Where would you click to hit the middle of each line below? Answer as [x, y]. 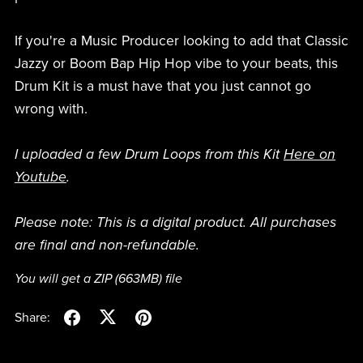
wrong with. [51, 109]
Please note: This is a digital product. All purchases [175, 223]
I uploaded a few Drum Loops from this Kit [149, 155]
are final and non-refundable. [107, 246]
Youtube [40, 177]
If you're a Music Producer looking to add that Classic [181, 41]
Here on [309, 155]
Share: [32, 317]
